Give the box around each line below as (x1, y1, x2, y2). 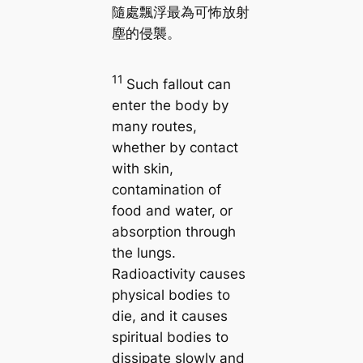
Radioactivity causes (111, 265, 246, 282)
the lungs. (111, 244, 176, 261)
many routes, (111, 117, 197, 135)
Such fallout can (126, 75, 231, 92)
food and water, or (111, 202, 233, 219)
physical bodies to (111, 286, 230, 303)
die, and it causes (111, 307, 228, 324)
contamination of (111, 181, 221, 198)
